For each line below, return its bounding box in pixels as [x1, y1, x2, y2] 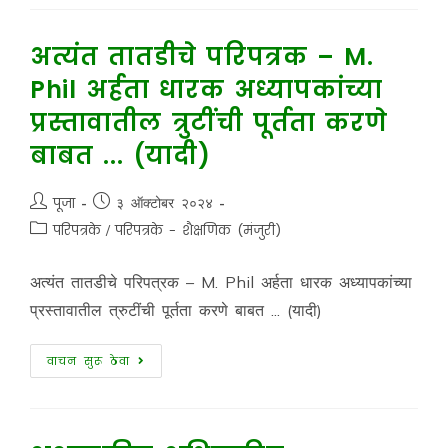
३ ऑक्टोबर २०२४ [115, 194, 213, 212]
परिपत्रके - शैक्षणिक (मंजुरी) [114, 221, 281, 240]
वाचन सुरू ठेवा [46, 353, 130, 369]
